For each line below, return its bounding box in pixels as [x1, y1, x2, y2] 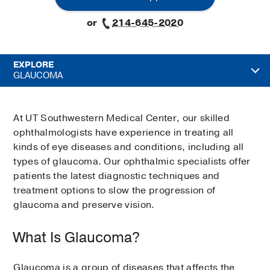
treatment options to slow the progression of [13, 184, 216, 198]
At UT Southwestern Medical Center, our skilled [13, 111, 230, 125]
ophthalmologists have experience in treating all [13, 126, 234, 140]
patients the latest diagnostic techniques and [13, 169, 220, 183]
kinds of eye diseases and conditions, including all [13, 140, 244, 154]
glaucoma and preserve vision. [13, 198, 155, 212]
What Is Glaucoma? [13, 228, 140, 248]
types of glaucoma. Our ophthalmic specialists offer [13, 155, 251, 169]
